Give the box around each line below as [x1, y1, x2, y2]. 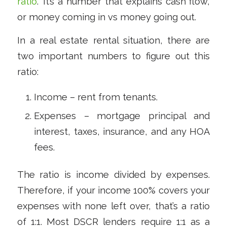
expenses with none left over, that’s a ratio [17, 200, 210, 211]
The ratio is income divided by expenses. [17, 169, 210, 180]
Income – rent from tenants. [33, 91, 158, 102]
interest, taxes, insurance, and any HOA [33, 126, 210, 137]
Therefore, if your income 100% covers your [17, 184, 210, 196]
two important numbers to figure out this [17, 51, 210, 62]
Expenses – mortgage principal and [33, 110, 210, 121]
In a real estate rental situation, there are [17, 35, 210, 46]
